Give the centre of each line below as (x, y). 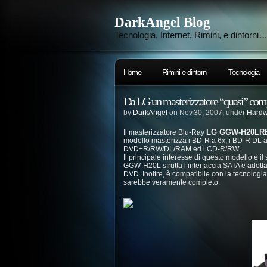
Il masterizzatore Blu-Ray (165, 132)
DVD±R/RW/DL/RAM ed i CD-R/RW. (182, 149)
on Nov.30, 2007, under (207, 113)
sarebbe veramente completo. (172, 182)
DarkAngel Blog (162, 22)
